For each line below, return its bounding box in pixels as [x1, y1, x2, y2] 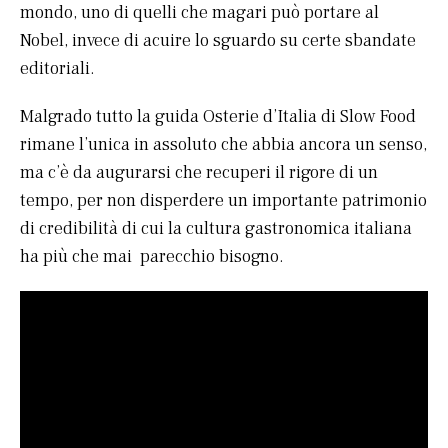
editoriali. [20, 57, 95, 81]
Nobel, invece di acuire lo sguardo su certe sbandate [20, 29, 416, 53]
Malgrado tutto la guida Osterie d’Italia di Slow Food [20, 105, 416, 129]
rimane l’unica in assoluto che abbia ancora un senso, [20, 133, 427, 157]
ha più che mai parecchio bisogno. [20, 245, 284, 269]
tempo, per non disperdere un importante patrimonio [20, 189, 427, 213]
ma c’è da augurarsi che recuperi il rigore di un [20, 161, 378, 185]
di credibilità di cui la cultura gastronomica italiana [20, 217, 412, 241]
